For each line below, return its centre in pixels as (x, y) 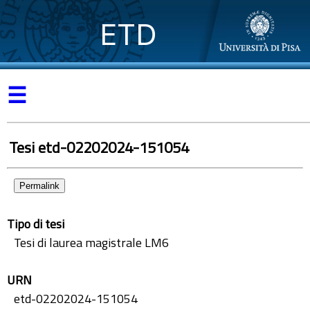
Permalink (39, 186)
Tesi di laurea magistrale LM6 (91, 243)
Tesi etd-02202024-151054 (99, 147)
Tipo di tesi (36, 224)
